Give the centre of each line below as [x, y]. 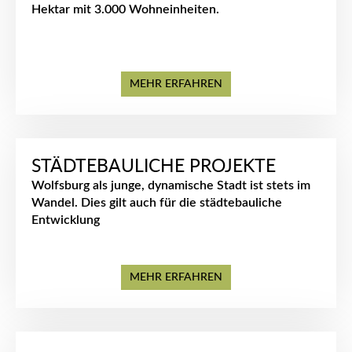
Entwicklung [66, 220]
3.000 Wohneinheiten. [157, 9]
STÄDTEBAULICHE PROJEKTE [154, 166]
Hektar [51, 9]
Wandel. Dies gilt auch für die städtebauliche [157, 203]
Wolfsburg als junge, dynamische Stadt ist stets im [171, 185]
